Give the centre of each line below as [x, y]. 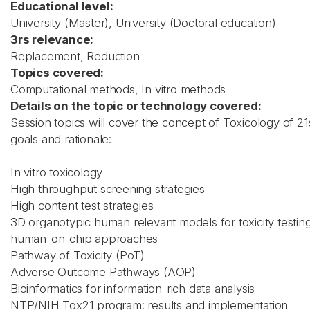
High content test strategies [82, 206]
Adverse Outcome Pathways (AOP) [103, 272]
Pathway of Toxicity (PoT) [77, 255]
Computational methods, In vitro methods [118, 89]
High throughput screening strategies [108, 189]
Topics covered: [57, 73]
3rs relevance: [52, 39]
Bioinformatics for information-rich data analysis [133, 289]
